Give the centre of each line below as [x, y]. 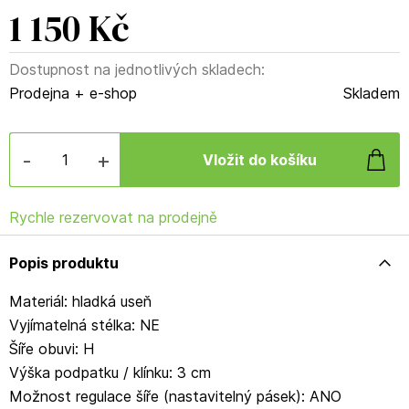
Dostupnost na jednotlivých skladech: [137, 69]
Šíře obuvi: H [52, 349]
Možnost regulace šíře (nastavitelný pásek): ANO [175, 396]
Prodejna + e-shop [73, 93]
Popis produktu [64, 263]
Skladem [372, 93]
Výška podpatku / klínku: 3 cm [110, 372]
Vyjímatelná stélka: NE [84, 325]
